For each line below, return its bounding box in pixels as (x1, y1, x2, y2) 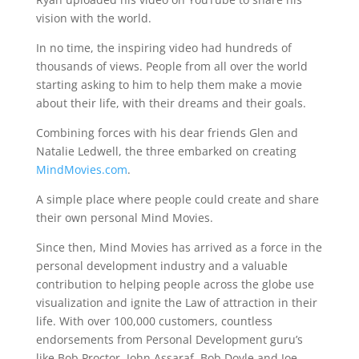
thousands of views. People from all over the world (35, 58, 308, 74)
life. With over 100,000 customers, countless (35, 313, 272, 329)
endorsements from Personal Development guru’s (35, 332, 303, 347)
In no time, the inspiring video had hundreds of (35, 40, 292, 55)
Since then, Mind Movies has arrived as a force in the (35, 240, 322, 255)
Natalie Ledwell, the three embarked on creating (35, 143, 296, 159)
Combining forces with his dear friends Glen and (35, 125, 298, 140)
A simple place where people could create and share (35, 192, 319, 207)
